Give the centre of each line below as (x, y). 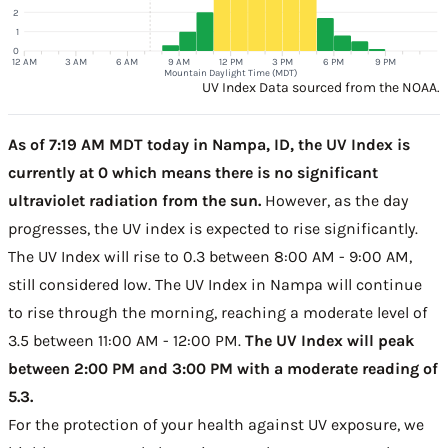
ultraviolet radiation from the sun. (134, 200)
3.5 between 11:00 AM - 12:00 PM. (126, 340)
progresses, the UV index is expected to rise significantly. (213, 228)
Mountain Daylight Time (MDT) (231, 72)
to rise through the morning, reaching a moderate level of (217, 312)
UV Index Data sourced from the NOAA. (321, 87)
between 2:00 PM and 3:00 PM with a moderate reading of (223, 368)
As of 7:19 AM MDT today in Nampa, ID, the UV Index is (209, 144)
